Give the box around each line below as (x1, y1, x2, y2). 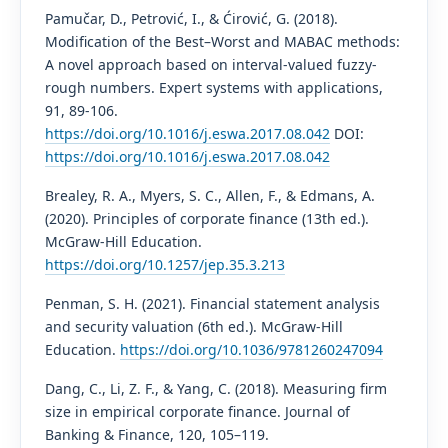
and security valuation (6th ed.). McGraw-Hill (44, 316, 343, 336)
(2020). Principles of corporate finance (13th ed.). (44, 208, 369, 228)
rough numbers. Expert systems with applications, (44, 77, 383, 97)
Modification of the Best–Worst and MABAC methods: (44, 31, 400, 51)
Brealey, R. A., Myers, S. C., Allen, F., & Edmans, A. (44, 185, 375, 205)
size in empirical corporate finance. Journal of (44, 401, 350, 421)
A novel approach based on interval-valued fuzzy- (44, 54, 377, 74)
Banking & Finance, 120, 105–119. (44, 424, 269, 444)
